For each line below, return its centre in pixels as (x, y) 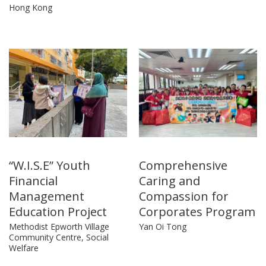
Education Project (58, 212)
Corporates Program (197, 212)
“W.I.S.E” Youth (50, 166)
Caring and (170, 181)
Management (47, 197)
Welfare (24, 248)
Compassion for (184, 197)
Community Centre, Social (59, 237)
